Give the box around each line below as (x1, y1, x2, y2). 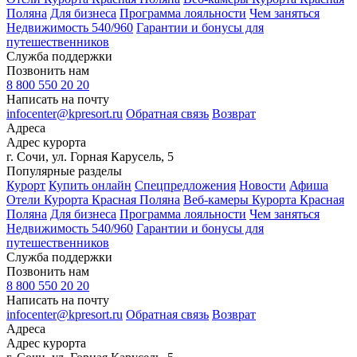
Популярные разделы (6, 163, 122, 178)
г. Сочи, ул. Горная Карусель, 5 (6, 149, 174, 163)
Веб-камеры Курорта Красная (183, 192, 344, 206)
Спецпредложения (135, 178, 236, 192)
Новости (239, 178, 286, 192)
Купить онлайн (49, 178, 131, 192)
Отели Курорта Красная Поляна (6, 192, 180, 206)
